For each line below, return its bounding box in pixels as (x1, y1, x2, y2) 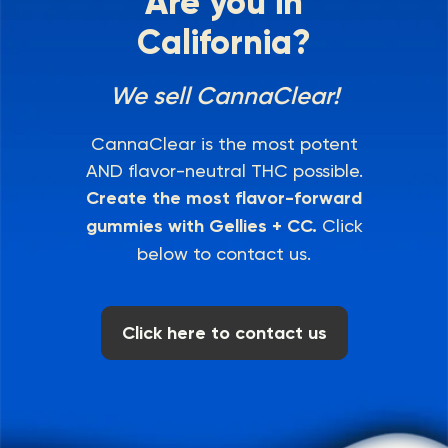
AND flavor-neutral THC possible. (85, 159, 363, 181)
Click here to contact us (121, 321, 327, 344)
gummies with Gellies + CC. (85, 214, 317, 237)
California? (137, 21, 311, 63)
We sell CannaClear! (109, 80, 339, 110)
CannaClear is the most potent (90, 132, 358, 154)
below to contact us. (137, 242, 311, 264)
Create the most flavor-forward (86, 186, 362, 209)
